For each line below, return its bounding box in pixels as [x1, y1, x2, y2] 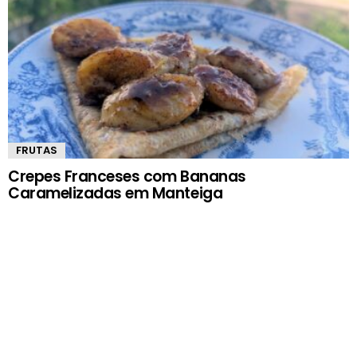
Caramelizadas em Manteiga [8, 182, 223, 204]
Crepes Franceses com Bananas [8, 165, 246, 187]
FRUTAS [16, 142, 57, 158]
